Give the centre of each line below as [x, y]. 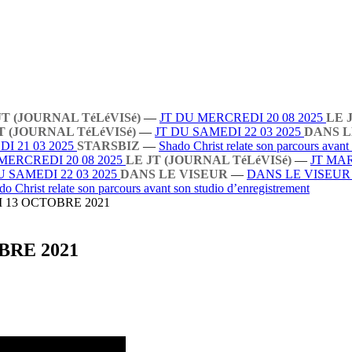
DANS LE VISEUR [174, 174]
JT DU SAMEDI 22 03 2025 [229, 132]
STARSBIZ [108, 146]
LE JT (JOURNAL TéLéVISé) [209, 160]
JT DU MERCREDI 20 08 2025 [243, 117]
